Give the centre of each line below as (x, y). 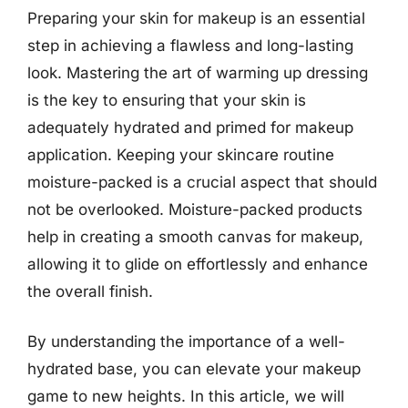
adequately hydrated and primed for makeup (190, 127)
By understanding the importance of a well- (186, 342)
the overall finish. (90, 291)
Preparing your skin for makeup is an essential (196, 18)
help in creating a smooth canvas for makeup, (195, 236)
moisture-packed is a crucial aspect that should (202, 182)
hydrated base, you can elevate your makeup (194, 369)
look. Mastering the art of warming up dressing (198, 72)
